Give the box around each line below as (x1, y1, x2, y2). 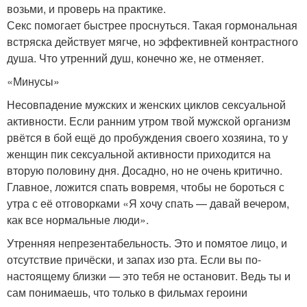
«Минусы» (7, 73, 60, 89)
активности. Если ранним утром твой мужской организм (7, 112, 291, 129)
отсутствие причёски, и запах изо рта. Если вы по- (7, 251, 261, 267)
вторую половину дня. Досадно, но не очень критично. (7, 162, 282, 178)
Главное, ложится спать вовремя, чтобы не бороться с (7, 178, 284, 195)
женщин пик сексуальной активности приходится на (7, 145, 271, 162)
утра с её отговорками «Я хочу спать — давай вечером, (7, 195, 289, 211)
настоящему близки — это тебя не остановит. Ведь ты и (7, 267, 291, 284)
